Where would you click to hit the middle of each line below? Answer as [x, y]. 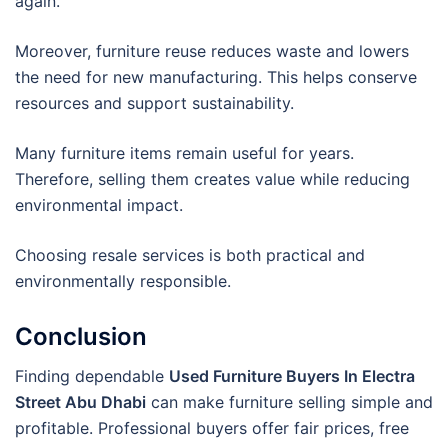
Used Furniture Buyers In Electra [292, 376]
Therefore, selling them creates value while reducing [212, 179]
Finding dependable [92, 376]
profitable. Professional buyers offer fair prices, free [212, 428]
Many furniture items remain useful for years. [184, 153]
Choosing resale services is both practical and [190, 255]
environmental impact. [99, 205]
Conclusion [81, 337]
